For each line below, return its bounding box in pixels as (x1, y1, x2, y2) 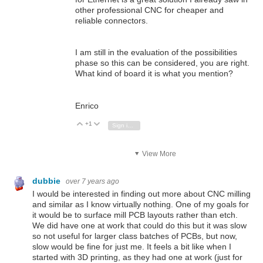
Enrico (75, 100, 99, 110)
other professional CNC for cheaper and (75, 5, 224, 15)
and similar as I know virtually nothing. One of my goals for (32, 199, 249, 209)
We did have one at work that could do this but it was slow (32, 220, 247, 230)
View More (142, 150, 176, 159)
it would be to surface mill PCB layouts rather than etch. (32, 210, 238, 220)
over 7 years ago (66, 177, 119, 186)
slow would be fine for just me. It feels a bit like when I (32, 241, 231, 251)
